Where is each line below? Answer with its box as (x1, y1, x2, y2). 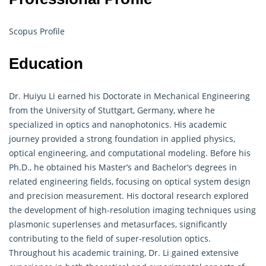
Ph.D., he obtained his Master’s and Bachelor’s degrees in (9, 161, 237, 173)
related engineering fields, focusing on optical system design (9, 175, 251, 187)
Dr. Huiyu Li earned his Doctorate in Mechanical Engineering (9, 90, 250, 102)
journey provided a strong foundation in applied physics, (9, 132, 235, 144)
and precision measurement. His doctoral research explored (9, 189, 249, 201)
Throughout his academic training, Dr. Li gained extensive (9, 246, 239, 258)
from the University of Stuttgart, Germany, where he (9, 104, 215, 116)
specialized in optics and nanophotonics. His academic (9, 118, 227, 130)
